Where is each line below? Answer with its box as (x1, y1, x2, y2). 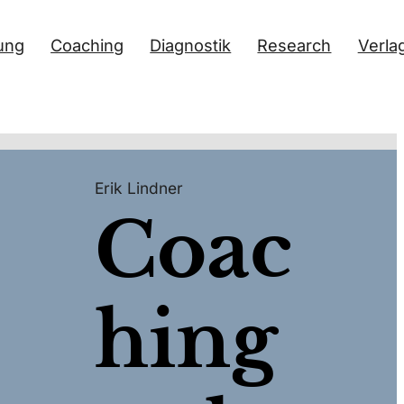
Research (257, 35, 332, 55)
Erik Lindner (95, 179, 184, 198)
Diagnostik (150, 35, 232, 55)
